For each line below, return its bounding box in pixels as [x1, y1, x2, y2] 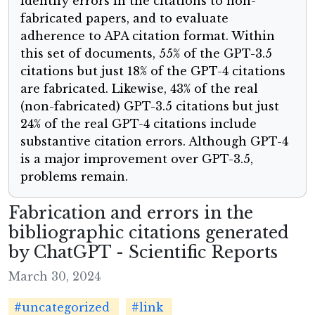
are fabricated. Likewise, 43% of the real [20, 82, 258, 96]
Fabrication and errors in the [8, 202, 253, 224]
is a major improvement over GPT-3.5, [20, 152, 253, 167]
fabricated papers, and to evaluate [20, 11, 229, 26]
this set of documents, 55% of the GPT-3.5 [20, 46, 272, 61]
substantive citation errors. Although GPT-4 [20, 134, 288, 149]
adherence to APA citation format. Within [20, 29, 275, 44]
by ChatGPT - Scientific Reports [8, 242, 278, 263]
